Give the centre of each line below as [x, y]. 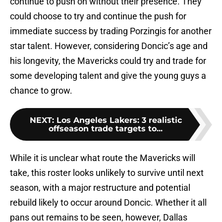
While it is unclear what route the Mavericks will [103, 158]
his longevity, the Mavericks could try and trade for [108, 61]
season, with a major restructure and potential [100, 188]
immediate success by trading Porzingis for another [111, 31]
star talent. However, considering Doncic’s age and [109, 46]
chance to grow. [41, 91]
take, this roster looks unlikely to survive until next [107, 173]
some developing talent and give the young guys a [108, 76]
